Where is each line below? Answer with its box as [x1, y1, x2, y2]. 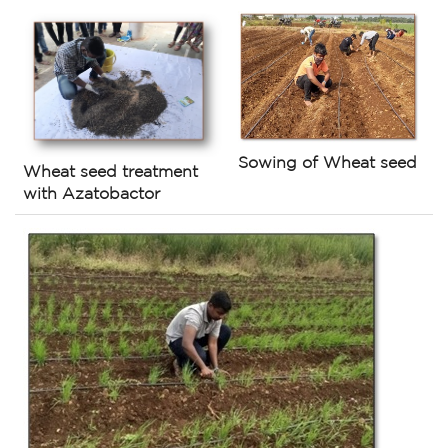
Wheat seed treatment [23, 165, 198, 181]
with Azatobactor [23, 187, 160, 203]
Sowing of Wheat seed [238, 155, 417, 171]
